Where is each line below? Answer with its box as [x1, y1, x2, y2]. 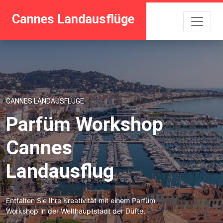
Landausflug [6, 159, 114, 183]
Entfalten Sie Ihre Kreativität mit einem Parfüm [6, 196, 155, 205]
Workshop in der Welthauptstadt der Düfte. [6, 206, 145, 215]
